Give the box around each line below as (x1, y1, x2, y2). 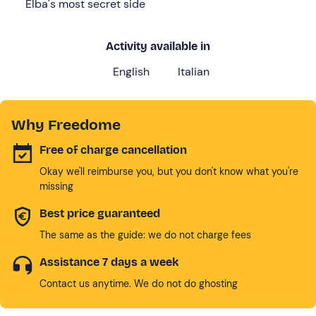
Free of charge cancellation (39, 142, 187, 157)
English (112, 63, 150, 79)
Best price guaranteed (39, 206, 160, 220)
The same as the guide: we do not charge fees (39, 228, 251, 241)
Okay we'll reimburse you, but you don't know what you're (39, 164, 298, 178)
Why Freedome (11, 115, 121, 134)
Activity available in (106, 39, 210, 53)
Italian (177, 63, 209, 79)
